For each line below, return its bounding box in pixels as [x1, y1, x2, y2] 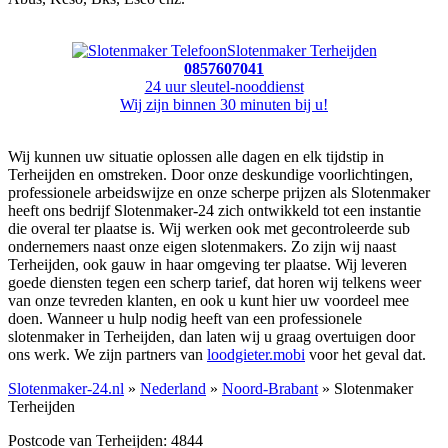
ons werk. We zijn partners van [8, 346, 207, 364]
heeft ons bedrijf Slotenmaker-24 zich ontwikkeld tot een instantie [8, 202, 421, 220]
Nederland [140, 380, 206, 398]
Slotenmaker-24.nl [8, 380, 124, 398]
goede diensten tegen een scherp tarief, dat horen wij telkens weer [8, 274, 421, 292]
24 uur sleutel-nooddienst [144, 78, 304, 96]
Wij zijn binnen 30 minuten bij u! [120, 96, 328, 114]
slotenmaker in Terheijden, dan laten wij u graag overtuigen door [8, 328, 415, 346]
